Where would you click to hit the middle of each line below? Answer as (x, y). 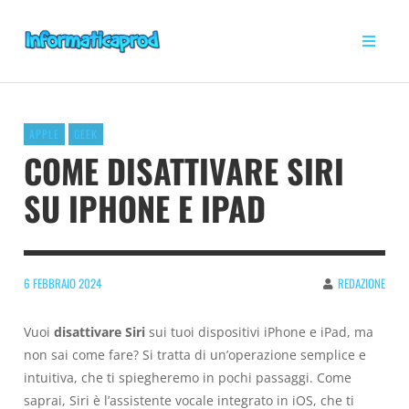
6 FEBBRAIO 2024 (63, 283)
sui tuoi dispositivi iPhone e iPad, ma (259, 331)
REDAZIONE (362, 283)
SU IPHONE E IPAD (145, 207)
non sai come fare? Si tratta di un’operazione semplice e (195, 354)
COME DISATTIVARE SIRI (184, 170)
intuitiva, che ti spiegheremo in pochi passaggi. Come (188, 377)
